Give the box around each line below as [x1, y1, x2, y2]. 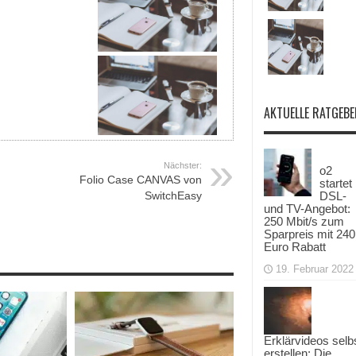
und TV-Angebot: [264, 202, 350, 215]
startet [319, 176, 352, 190]
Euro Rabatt [264, 240, 326, 253]
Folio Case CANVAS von [79, 172, 202, 186]
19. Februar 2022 [276, 263, 354, 275]
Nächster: [164, 160, 202, 170]
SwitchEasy [145, 188, 202, 202]
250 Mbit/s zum [264, 215, 344, 228]
